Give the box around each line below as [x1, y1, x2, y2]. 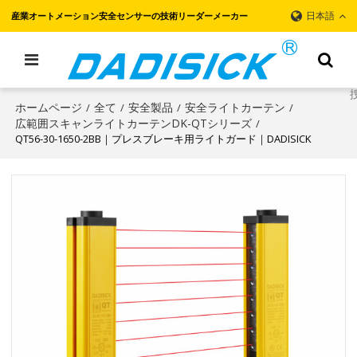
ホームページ [15, 100, 83, 115]
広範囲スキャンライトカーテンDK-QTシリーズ [15, 116, 253, 131]
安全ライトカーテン [185, 100, 286, 115]
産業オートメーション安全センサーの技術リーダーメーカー [11, 10, 249, 22]
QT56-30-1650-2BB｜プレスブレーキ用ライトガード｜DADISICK [15, 131, 312, 146]
